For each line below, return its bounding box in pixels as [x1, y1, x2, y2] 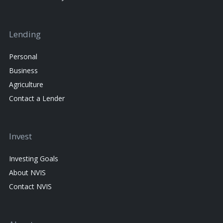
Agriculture [9, 80, 43, 90]
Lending [9, 28, 41, 40]
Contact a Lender [9, 94, 65, 104]
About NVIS [9, 168, 46, 178]
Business [9, 66, 38, 76]
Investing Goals [9, 154, 58, 164]
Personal [9, 52, 37, 62]
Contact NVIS [9, 182, 52, 192]
